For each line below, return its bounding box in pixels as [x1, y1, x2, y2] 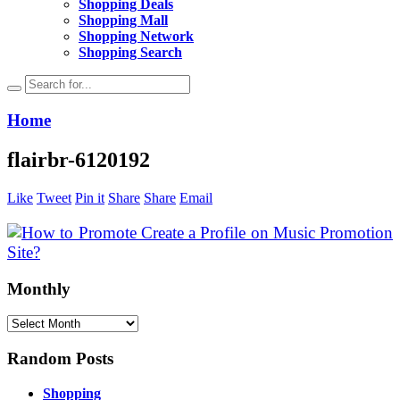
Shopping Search [79, 45, 182, 60]
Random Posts [7, 348, 113, 368]
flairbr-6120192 [7, 147, 150, 171]
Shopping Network [79, 29, 194, 44]
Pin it [75, 189, 104, 205]
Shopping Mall [79, 12, 168, 28]
